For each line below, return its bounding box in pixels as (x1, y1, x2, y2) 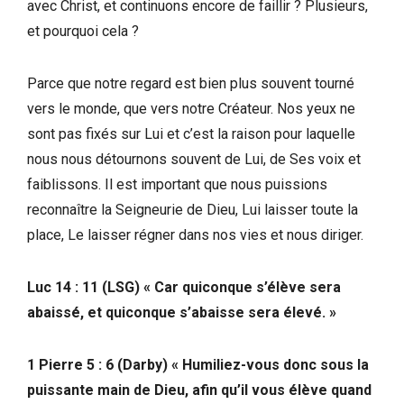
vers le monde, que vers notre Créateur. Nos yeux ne (27, 99, 355, 117)
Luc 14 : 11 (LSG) (27, 278, 140, 296)
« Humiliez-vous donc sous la (171, 355, 369, 373)
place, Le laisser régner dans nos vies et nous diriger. (27, 225, 363, 243)
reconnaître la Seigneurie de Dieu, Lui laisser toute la (27, 200, 358, 218)
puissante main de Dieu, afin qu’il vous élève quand (27, 381, 372, 399)
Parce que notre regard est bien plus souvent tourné (27, 74, 354, 92)
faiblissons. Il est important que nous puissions (27, 175, 327, 193)
